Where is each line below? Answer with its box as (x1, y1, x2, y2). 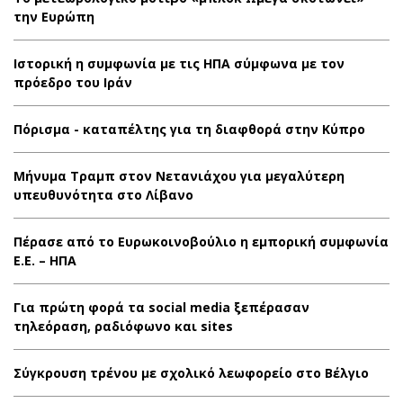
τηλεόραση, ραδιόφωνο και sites (13, 318, 233, 335)
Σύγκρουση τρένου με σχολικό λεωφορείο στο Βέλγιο (13, 364, 369, 381)
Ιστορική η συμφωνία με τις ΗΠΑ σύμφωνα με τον (13, 55, 345, 72)
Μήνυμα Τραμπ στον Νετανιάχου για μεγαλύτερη (13, 167, 345, 184)
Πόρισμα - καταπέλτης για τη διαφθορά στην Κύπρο (13, 121, 365, 138)
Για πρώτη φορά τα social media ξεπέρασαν (13, 299, 309, 316)
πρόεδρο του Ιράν (13, 74, 132, 91)
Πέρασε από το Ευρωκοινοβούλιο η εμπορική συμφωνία (13, 233, 389, 250)
